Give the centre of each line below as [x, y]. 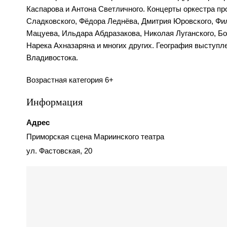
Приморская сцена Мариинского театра [95, 137]
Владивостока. [52, 58]
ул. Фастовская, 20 [59, 151]
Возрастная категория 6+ [70, 80]
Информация [54, 102]
